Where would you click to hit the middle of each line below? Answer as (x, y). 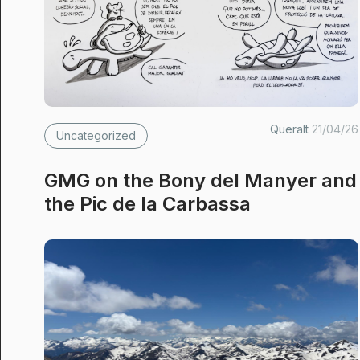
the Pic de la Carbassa (147, 204)
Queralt (291, 129)
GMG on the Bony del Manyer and (200, 180)
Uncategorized (96, 135)
